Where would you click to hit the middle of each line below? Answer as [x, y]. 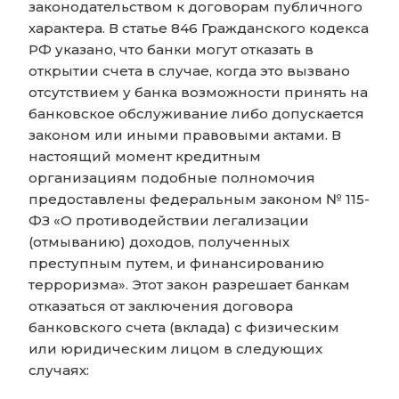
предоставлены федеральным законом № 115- [199, 199]
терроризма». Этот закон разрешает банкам [189, 285]
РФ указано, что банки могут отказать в [171, 50]
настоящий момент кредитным [145, 157]
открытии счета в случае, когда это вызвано [189, 71]
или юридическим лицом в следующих [175, 349]
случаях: [59, 370]
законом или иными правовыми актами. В [185, 135]
